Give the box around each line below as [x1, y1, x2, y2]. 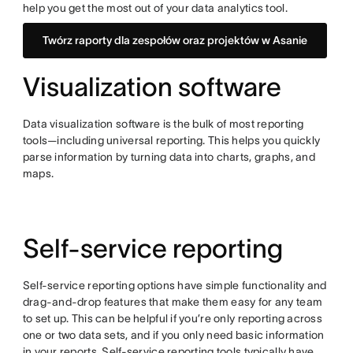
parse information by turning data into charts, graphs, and [22, 150, 315, 164]
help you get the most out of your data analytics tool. [22, 2, 288, 15]
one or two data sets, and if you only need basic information [22, 329, 325, 342]
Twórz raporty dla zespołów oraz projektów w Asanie [42, 34, 307, 47]
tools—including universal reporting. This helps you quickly [22, 134, 321, 147]
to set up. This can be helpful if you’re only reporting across [22, 312, 323, 325]
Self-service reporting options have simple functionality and [22, 279, 327, 292]
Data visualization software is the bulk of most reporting [22, 117, 304, 131]
